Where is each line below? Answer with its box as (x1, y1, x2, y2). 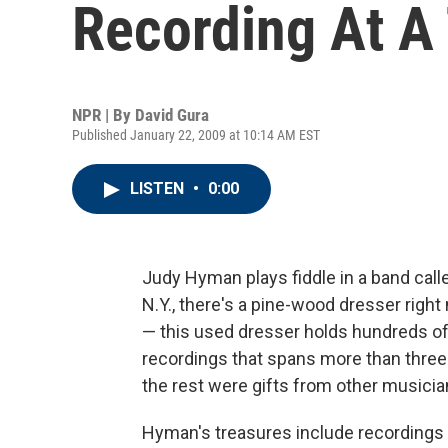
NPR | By (72, 105, 135, 125)
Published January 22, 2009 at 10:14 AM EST (72, 127, 320, 143)
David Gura (135, 105, 209, 125)
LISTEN (130, 179, 188, 198)
